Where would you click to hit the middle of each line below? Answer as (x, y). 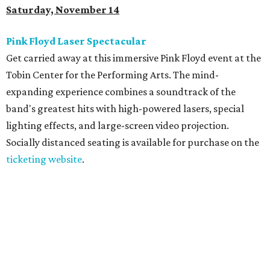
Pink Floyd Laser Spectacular (76, 41)
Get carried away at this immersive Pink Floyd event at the (133, 58)
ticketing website (44, 159)
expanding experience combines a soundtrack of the (121, 92)
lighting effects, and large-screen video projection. (118, 126)
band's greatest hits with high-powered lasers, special (125, 109)
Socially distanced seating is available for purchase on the (133, 143)
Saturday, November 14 (63, 10)
